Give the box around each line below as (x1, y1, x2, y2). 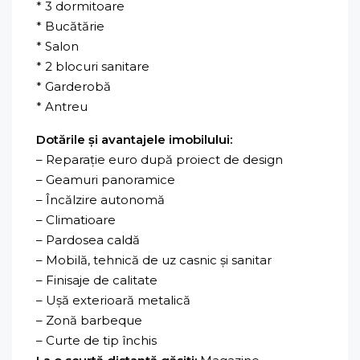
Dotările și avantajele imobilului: (36, 131, 232, 147)
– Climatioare (36, 211, 116, 227)
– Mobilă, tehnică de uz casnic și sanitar (36, 252, 272, 268)
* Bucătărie (36, 18, 104, 34)
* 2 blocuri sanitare (36, 58, 149, 74)
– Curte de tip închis (36, 332, 157, 348)
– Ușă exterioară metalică (36, 292, 190, 308)
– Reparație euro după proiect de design (36, 151, 283, 167)
